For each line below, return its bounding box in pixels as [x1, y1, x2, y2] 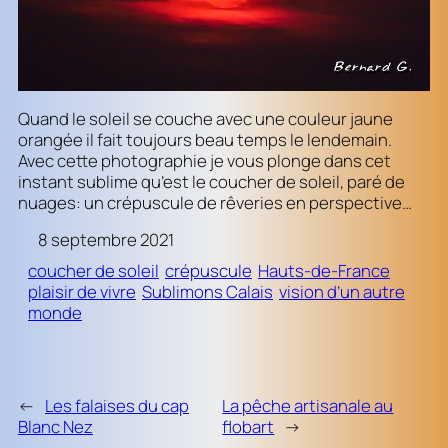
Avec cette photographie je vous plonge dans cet [18, 148, 391, 172]
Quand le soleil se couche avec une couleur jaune [18, 106, 393, 130]
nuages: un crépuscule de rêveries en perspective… [18, 190, 412, 214]
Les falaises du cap [45, 393, 189, 417]
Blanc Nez [18, 414, 93, 438]
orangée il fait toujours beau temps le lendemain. [18, 127, 392, 151]
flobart [222, 414, 275, 438]
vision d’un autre [279, 280, 405, 304]
